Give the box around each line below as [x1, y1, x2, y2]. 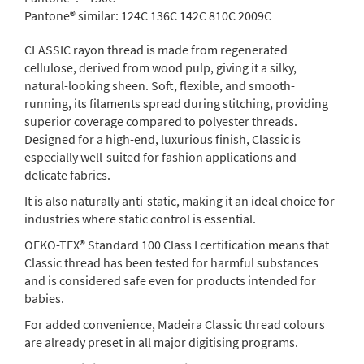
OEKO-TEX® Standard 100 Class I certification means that [24, 236, 329, 253]
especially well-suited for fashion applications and [24, 148, 297, 165]
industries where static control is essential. [24, 210, 256, 227]
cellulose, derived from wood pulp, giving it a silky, [24, 58, 297, 76]
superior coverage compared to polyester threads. [24, 112, 297, 129]
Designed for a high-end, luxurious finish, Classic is [24, 130, 301, 147]
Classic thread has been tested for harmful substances [24, 253, 318, 271]
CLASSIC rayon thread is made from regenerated [24, 41, 288, 58]
